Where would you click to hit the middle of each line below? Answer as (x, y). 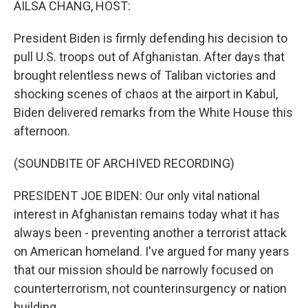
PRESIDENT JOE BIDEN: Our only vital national (137, 196)
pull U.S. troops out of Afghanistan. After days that (149, 57)
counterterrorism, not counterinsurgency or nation (150, 288)
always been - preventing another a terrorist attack (150, 233)
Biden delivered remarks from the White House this (153, 112)
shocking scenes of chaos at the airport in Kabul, (146, 94)
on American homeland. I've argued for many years (152, 251)
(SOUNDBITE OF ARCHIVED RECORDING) (124, 163)
